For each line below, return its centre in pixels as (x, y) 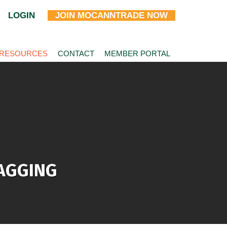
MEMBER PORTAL (137, 53)
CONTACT (76, 53)
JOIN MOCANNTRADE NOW (111, 15)
